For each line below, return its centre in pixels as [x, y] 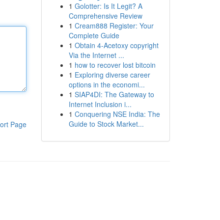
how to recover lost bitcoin [115, 65]
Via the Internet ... [96, 55]
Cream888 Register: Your [114, 26]
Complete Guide [94, 35]
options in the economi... [107, 84]
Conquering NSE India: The [117, 114]
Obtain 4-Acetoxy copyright [116, 45]
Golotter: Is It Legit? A [108, 6]
